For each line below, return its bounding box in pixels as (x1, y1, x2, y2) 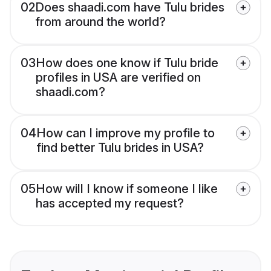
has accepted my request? (36, 196, 184, 211)
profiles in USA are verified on (36, 70, 201, 85)
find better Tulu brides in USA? (36, 140, 204, 155)
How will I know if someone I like (36, 181, 218, 197)
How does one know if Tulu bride (36, 56, 218, 71)
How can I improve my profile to (36, 126, 215, 141)
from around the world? (35, 15, 166, 30)
